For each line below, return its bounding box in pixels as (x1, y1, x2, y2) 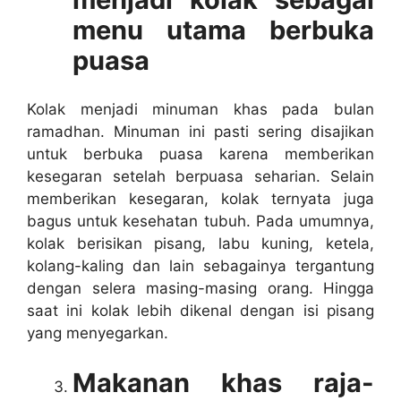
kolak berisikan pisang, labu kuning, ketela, (27, 235, 374, 252)
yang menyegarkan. (27, 324, 168, 342)
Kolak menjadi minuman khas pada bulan (27, 100, 374, 118)
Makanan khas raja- (73, 366, 374, 398)
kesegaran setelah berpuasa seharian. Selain (27, 167, 374, 185)
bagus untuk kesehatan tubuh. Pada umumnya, (27, 212, 374, 230)
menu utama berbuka (73, 13, 374, 46)
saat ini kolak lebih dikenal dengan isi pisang (27, 302, 374, 320)
